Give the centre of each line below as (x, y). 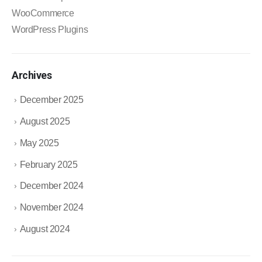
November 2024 (51, 208)
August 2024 (45, 229)
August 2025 (45, 122)
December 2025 (51, 100)
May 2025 (39, 143)
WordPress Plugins (50, 29)
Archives (32, 76)
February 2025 (49, 164)
